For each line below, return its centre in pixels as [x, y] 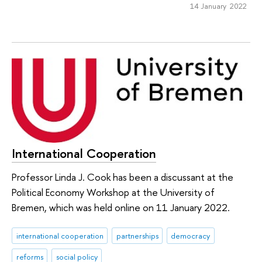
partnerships [137, 236]
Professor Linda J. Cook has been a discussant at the [123, 177]
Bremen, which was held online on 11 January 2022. [121, 207]
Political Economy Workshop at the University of [113, 192]
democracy [191, 236]
